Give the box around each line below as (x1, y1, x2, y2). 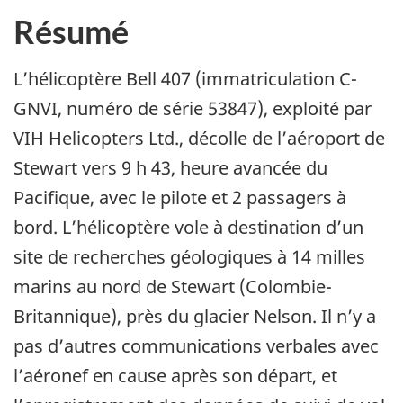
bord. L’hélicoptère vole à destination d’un (13, 215, 363, 240)
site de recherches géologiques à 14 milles (13, 245, 365, 270)
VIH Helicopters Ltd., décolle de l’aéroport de (13, 126, 385, 151)
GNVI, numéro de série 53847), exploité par (13, 96, 372, 121)
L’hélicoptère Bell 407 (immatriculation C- (13, 67, 357, 92)
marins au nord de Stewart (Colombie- (13, 274, 332, 300)
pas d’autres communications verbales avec (13, 334, 379, 359)
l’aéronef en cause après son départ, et (13, 363, 337, 389)
